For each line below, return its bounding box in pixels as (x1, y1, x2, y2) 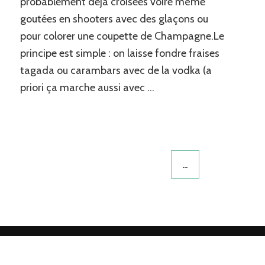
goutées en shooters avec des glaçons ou (20, 12, 208, 26)
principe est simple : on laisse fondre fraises (20, 47, 219, 60)
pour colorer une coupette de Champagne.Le (20, 30, 224, 43)
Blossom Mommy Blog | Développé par (3, 241, 148, 253)
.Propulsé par (214, 241, 263, 253)
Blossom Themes (148, 241, 215, 253)
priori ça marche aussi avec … (20, 81, 154, 95)
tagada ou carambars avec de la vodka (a (20, 64, 212, 77)
